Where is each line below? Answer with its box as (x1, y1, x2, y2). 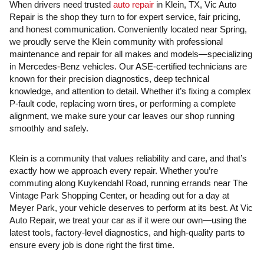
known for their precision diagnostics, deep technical (9, 74, 209, 84)
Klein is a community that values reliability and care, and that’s (9, 153, 247, 163)
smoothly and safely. (9, 123, 88, 133)
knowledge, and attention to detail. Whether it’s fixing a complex (9, 86, 251, 96)
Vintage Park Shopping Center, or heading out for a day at (9, 190, 229, 200)
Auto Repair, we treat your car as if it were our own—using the (9, 215, 246, 225)
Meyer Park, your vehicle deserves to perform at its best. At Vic (9, 203, 253, 213)
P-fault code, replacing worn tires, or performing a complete (9, 98, 236, 108)
